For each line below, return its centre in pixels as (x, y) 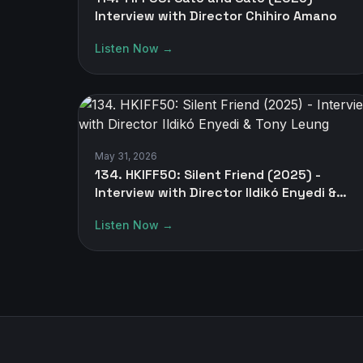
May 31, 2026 (126, 156)
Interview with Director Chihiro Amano (216, 16)
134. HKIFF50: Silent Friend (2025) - (208, 175)
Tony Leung (132, 210)
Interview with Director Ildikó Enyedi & (216, 192)
